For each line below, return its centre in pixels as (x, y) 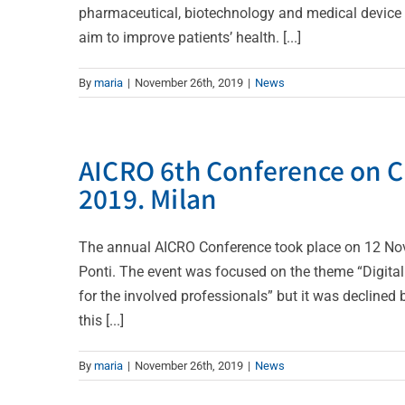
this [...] (101, 320)
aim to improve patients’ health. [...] (190, 37)
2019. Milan (148, 198)
